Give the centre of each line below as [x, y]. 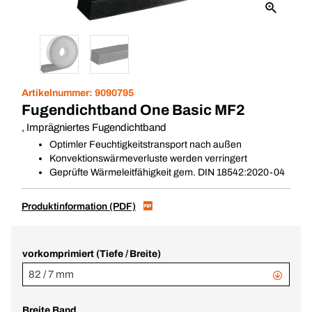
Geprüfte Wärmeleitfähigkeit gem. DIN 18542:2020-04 [167, 172]
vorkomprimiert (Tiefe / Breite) [92, 254]
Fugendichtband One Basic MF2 [133, 110]
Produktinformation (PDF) [79, 206]
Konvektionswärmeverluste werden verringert [148, 158]
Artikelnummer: [58, 93]
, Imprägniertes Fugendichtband [94, 127]
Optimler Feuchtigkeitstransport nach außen [146, 145]
